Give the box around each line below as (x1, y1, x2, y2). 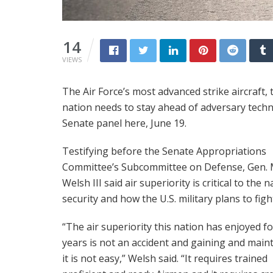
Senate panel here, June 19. (62, 116, 186, 130)
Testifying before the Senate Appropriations (62, 144, 266, 158)
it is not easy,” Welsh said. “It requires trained (62, 251, 268, 265)
